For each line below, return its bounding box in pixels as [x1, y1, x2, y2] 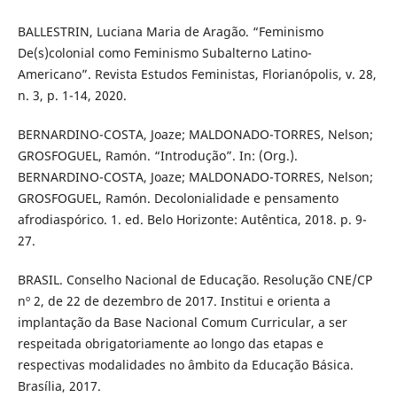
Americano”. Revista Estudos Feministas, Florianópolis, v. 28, [17, 66, 377, 83]
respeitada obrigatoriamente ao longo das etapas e [17, 335, 323, 353]
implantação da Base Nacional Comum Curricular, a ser [17, 314, 347, 331]
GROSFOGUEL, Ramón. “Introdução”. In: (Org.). [17, 147, 298, 165]
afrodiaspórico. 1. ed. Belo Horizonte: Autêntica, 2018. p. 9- [17, 211, 367, 229]
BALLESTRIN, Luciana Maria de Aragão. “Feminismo [17, 23, 323, 41]
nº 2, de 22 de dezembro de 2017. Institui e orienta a [17, 292, 331, 310]
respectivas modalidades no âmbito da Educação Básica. [17, 356, 354, 374]
